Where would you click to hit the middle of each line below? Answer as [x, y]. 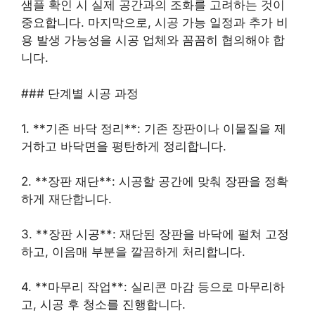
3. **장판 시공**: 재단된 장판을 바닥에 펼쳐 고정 [155, 234]
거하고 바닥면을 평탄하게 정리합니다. [124, 147]
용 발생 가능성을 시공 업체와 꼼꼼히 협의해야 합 [153, 40]
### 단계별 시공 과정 [80, 93]
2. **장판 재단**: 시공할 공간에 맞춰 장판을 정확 [155, 182]
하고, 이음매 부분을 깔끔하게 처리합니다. [133, 252]
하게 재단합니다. [66, 199]
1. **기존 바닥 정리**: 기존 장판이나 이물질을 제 [154, 129]
